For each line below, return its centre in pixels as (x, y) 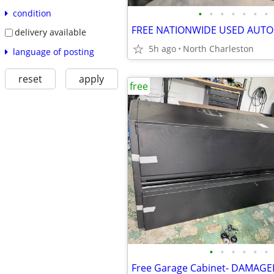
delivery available (50, 32)
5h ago (162, 49)
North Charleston (218, 49)
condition (32, 13)
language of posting (53, 51)
